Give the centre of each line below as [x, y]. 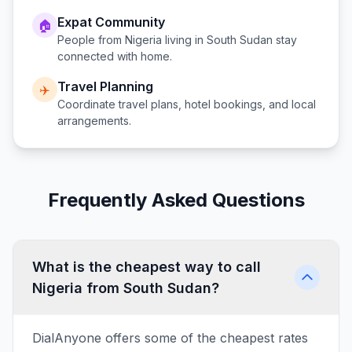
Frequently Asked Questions [176, 200]
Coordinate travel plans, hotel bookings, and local [187, 104]
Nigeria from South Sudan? [126, 288]
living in [184, 40]
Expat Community [111, 22]
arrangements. [94, 121]
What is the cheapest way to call [147, 267]
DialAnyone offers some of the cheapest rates [170, 338]
